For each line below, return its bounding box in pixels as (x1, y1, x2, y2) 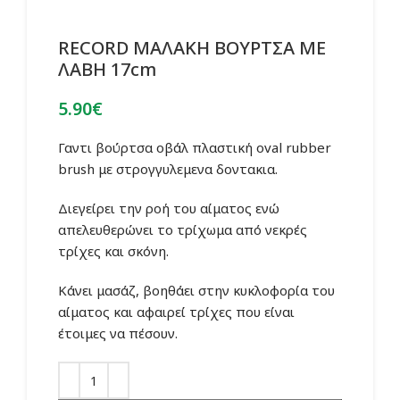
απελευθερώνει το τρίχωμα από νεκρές (58, 221, 307, 239)
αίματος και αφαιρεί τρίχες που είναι (58, 303, 295, 321)
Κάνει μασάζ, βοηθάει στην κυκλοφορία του (58, 281, 335, 300)
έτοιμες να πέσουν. (58, 324, 178, 343)
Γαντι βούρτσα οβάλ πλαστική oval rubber (58, 138, 331, 157)
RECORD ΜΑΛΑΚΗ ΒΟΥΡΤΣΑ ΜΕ (58, 36, 326, 61)
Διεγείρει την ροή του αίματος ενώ (58, 199, 279, 218)
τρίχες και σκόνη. (58, 242, 169, 261)
